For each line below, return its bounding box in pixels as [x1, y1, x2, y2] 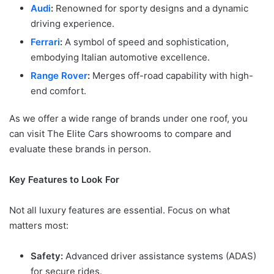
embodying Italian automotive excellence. [31, 51, 210, 64]
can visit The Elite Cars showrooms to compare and [9, 128, 231, 140]
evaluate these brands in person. [9, 143, 151, 155]
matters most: [9, 220, 68, 232]
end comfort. [31, 85, 86, 97]
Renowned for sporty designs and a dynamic [53, 2, 248, 15]
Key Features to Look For [9, 174, 119, 186]
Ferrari [31, 36, 60, 48]
